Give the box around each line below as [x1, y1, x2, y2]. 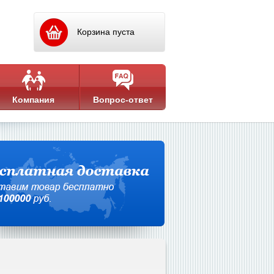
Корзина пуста [77, 27, 135, 37]
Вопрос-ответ [92, 95, 153, 105]
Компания [12, 95, 54, 105]
